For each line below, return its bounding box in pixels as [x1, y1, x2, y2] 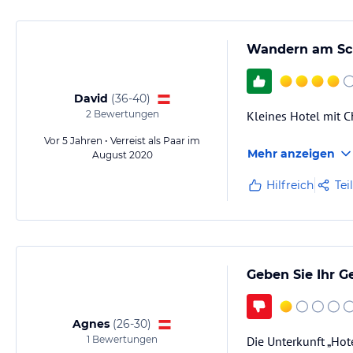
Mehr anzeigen [247, 147, 335, 161]
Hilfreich [266, 178, 314, 192]
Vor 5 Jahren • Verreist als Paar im [44, 135, 200, 147]
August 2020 [91, 149, 153, 161]
